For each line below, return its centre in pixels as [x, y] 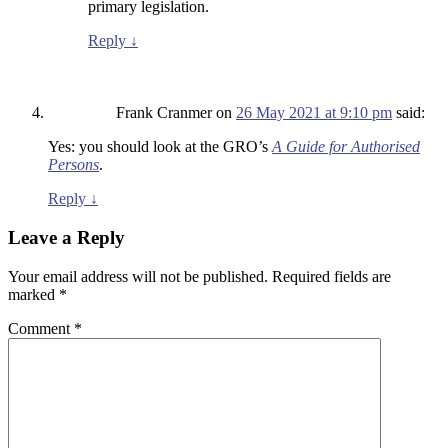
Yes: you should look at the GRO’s [160, 147]
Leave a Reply [66, 237]
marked [33, 294]
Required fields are [331, 276]
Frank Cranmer [164, 113]
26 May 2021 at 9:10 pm [314, 113]
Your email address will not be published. [138, 276]
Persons [73, 165]
